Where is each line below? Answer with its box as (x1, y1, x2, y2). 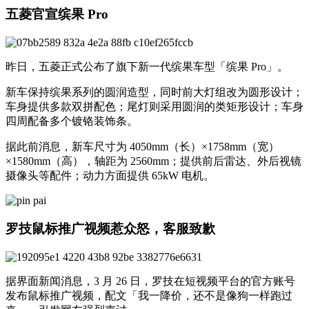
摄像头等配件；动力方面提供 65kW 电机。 (6, 170, 215, 182)
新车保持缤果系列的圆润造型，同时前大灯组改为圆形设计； (6, 86, 303, 99)
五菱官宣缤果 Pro (6, 7, 108, 22)
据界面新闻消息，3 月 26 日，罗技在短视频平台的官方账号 (6, 275, 295, 287)
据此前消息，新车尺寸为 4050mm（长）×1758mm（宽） (6, 141, 279, 153)
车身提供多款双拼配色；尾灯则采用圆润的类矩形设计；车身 (6, 101, 303, 113)
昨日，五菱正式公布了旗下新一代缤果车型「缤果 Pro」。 (6, 61, 288, 73)
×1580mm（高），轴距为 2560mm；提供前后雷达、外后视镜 (6, 155, 301, 168)
